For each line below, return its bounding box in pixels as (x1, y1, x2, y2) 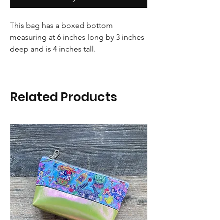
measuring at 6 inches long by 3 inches (10, 32, 144, 42)
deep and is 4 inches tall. (10, 44, 96, 54)
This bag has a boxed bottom (10, 21, 113, 30)
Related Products (10, 88, 117, 106)
